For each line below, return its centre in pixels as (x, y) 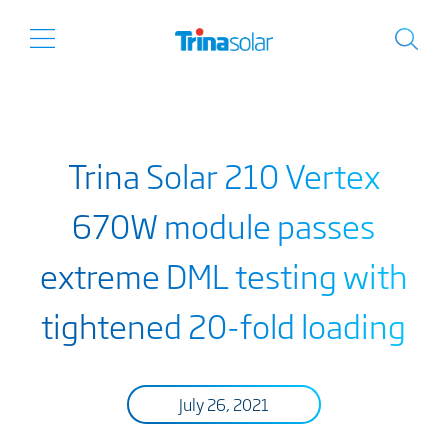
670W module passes (224, 225)
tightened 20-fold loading (224, 325)
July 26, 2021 (223, 404)
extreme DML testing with (223, 275)
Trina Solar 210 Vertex (223, 175)
